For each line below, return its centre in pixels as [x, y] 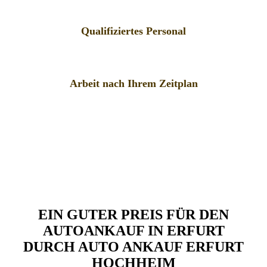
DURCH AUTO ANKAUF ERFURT [133, 247]
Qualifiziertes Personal [133, 31]
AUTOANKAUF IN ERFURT [133, 231]
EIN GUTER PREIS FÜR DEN [133, 215]
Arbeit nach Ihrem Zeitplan [133, 84]
